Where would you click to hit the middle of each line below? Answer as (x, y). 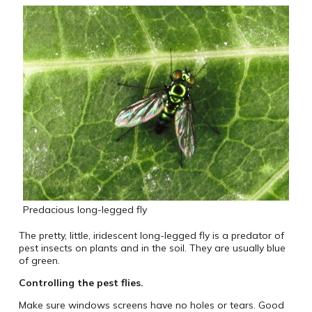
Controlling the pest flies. (81, 283)
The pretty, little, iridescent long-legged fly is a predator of (151, 236)
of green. (39, 261)
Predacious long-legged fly (85, 209)
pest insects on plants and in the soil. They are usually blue (152, 248)
